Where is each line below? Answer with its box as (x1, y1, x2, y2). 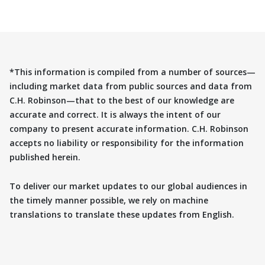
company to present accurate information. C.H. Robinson (9, 122, 248, 134)
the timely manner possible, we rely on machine (9, 194, 208, 206)
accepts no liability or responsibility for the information (9, 137, 244, 148)
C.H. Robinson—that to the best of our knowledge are (9, 94, 234, 106)
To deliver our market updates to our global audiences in (9, 180, 247, 192)
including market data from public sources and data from (9, 80, 252, 92)
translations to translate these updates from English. (9, 208, 234, 220)
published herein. (9, 151, 83, 163)
